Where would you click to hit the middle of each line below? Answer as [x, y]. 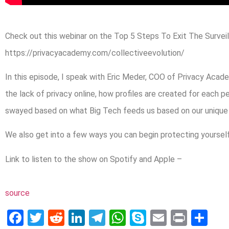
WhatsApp [163, 217]
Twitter [69, 217]
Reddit [87, 217]
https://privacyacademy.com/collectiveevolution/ [95, 53]
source [17, 193]
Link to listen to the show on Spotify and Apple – [94, 159]
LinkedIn [115, 217]
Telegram [138, 217]
